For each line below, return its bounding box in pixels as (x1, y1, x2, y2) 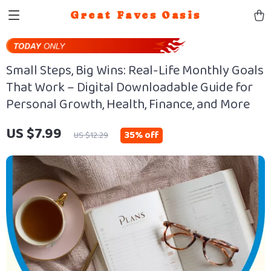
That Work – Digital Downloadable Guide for (6, 77, 253, 98)
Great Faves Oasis (70, 8, 201, 21)
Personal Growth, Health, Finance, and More (6, 94, 250, 115)
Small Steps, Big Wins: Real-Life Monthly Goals (6, 60, 264, 81)
